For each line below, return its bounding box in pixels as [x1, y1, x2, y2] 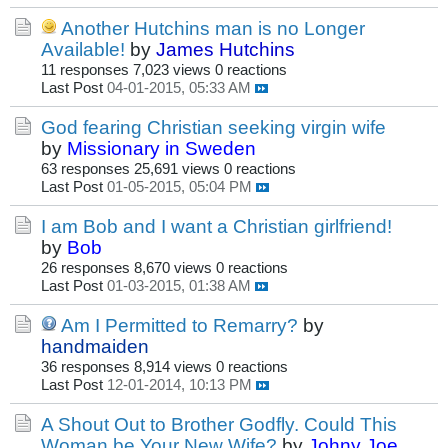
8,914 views [134, 359, 212, 376]
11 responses [41, 62, 129, 79]
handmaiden [41, 335, 149, 358]
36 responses [41, 359, 130, 376]
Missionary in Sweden [67, 137, 256, 160]
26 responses [41, 260, 130, 277]
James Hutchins [156, 38, 295, 61]
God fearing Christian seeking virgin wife [41, 116, 386, 139]
